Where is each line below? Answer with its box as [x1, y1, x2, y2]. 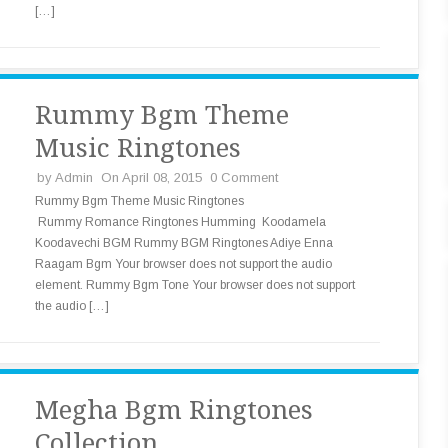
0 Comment [210, 170, 278, 185]
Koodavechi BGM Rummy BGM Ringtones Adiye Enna [35, 236, 333, 250]
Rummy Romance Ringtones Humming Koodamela [35, 215, 326, 229]
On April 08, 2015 [101, 170, 202, 185]
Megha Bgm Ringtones [35, 395, 313, 425]
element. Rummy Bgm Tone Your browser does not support [35, 278, 355, 292]
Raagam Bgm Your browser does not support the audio [35, 257, 332, 271]
